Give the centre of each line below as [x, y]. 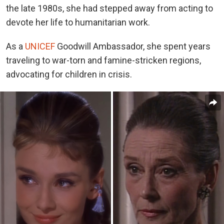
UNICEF [40, 46]
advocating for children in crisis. [69, 74]
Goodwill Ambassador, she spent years [133, 46]
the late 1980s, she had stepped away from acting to [109, 8]
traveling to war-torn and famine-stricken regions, [103, 60]
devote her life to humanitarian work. [79, 22]
